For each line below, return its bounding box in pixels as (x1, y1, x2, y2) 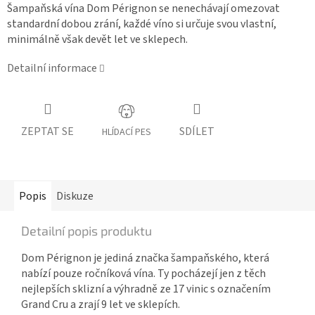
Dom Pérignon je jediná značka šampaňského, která (21, 250, 269, 266)
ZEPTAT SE (21, 123, 74, 139)
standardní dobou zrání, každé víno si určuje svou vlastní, (7, 16, 276, 32)
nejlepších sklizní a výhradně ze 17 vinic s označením (21, 281, 271, 297)
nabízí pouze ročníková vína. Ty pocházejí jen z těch (21, 266, 266, 282)
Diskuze (56, 188, 94, 205)
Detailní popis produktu (21, 223, 152, 239)
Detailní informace (7, 60, 97, 77)
